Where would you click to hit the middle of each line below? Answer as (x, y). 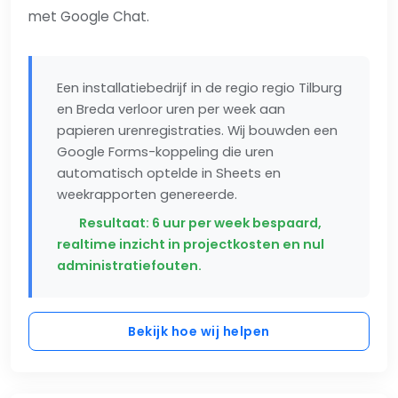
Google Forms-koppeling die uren (165, 152)
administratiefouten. (129, 266)
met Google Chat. (89, 17)
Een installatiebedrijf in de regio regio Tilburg (199, 88)
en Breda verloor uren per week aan (171, 110)
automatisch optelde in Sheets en (169, 174)
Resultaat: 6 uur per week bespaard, (199, 223)
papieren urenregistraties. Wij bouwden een (197, 131)
